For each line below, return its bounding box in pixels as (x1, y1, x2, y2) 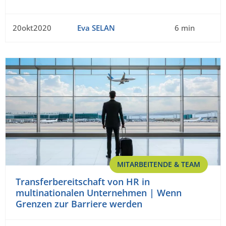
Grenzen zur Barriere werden (16, 197, 142, 210)
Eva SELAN (77, 22, 115, 33)
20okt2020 (13, 22, 51, 33)
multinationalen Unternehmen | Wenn (16, 186, 182, 199)
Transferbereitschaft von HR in (16, 175, 150, 188)
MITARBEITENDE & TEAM (117, 159, 200, 169)
